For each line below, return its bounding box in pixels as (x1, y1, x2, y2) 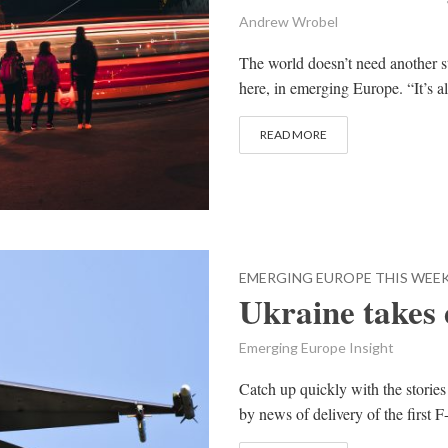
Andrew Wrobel (239, 13, 338, 30)
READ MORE (260, 127, 327, 142)
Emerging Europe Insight (239, 339, 394, 357)
